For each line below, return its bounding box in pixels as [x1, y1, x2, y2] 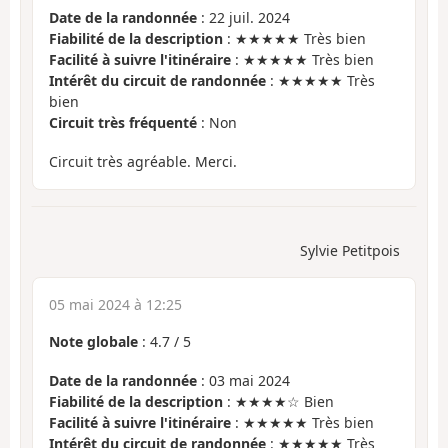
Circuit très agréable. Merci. [49, 151, 237, 171]
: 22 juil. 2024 [197, 8, 290, 28]
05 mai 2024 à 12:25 [49, 295, 182, 315]
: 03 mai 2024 [197, 370, 290, 390]
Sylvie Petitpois [300, 241, 400, 261]
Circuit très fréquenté [49, 113, 197, 133]
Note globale [49, 332, 138, 352]
